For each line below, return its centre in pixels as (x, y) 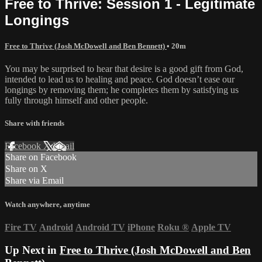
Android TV (100, 227)
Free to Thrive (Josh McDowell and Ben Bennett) (86, 46)
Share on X (26, 169)
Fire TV (21, 227)
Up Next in (32, 250)
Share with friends (35, 123)
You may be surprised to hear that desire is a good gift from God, (124, 69)
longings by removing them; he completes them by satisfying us (122, 90)
